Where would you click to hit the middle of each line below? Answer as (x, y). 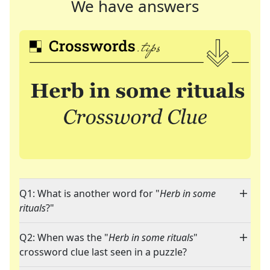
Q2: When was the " (64, 238)
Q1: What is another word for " (89, 194)
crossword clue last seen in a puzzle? (103, 252)
